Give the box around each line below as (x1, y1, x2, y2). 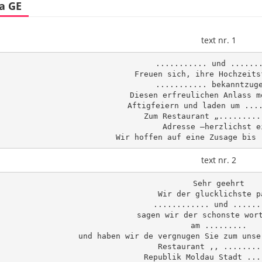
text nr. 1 (201, 35, 236, 46)
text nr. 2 (201, 154, 236, 166)
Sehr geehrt (193, 178, 244, 188)
